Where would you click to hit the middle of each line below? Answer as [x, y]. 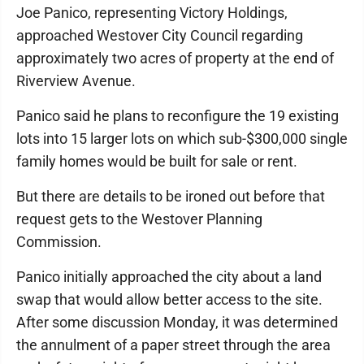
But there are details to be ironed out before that [171, 196]
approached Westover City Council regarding [160, 35]
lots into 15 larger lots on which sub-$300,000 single [182, 139]
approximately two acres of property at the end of [175, 58]
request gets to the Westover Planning [139, 219]
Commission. [61, 242]
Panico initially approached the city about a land [169, 277]
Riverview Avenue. [78, 81]
